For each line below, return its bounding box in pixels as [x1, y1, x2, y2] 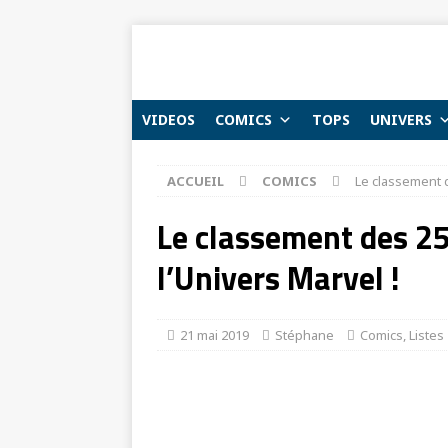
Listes [409, 326, 444, 344]
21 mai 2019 [180, 326, 249, 344]
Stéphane [275, 326, 334, 344]
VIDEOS [142, 110, 195, 129]
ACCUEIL [167, 172, 224, 190]
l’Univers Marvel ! [157, 254, 400, 302]
